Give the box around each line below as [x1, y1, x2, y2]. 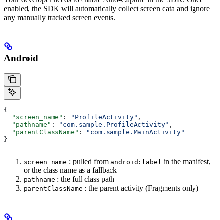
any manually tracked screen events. [4, 13, 115, 22]
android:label [110, 158, 162, 165]
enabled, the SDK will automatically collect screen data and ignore [4, 4, 210, 13]
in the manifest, [162, 157, 211, 165]
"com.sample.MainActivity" [86, 128, 185, 136]
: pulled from [67, 157, 110, 165]
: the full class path [55, 174, 114, 183]
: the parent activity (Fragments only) [82, 183, 198, 192]
